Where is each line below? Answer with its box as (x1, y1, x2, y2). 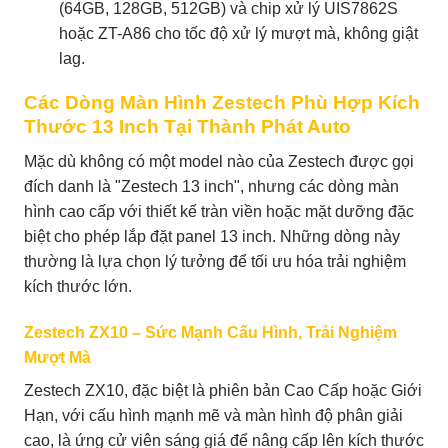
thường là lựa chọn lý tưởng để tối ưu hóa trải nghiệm (24, 253, 406, 271)
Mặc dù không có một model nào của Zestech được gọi (24, 153, 414, 171)
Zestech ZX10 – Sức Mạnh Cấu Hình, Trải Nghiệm (24, 323, 397, 341)
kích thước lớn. (24, 278, 132, 296)
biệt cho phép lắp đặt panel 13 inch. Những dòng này (24, 228, 400, 246)
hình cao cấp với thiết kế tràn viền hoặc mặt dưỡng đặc (24, 203, 414, 221)
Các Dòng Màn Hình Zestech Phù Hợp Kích (24, 92, 420, 114)
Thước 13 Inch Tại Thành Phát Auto (24, 116, 351, 138)
